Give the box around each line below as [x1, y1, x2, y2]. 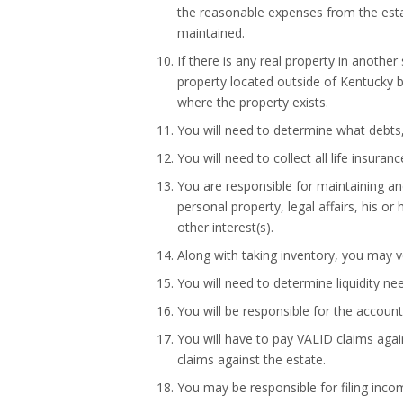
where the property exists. [177, 94, 328, 111]
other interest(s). [177, 219, 273, 236]
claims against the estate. [177, 351, 326, 368]
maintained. [177, 24, 245, 41]
